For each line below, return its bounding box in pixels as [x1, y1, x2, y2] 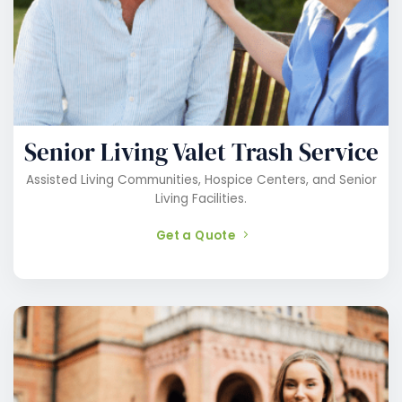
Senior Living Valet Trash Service [23, 135, 379, 169]
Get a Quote [155, 227, 236, 245]
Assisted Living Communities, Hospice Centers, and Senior [25, 170, 377, 188]
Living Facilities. [155, 189, 247, 207]
